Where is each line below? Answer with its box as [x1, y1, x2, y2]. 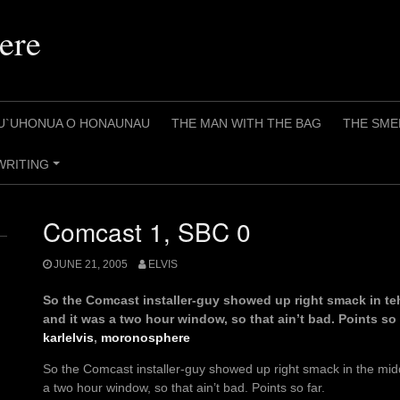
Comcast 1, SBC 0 [43, 213, 251, 249]
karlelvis [43, 330, 94, 346]
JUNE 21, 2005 [54, 258, 128, 271]
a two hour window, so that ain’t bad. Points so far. [43, 380, 325, 396]
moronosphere [101, 330, 190, 346]
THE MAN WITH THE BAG [171, 116, 321, 130]
